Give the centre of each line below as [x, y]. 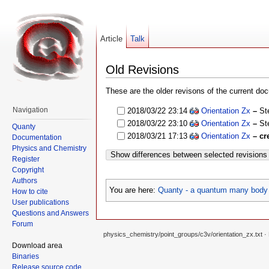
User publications [41, 202]
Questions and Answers [50, 213]
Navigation [30, 110]
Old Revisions [142, 70]
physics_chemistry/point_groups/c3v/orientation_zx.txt [183, 234]
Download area [37, 245]
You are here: [134, 190]
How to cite [30, 191]
